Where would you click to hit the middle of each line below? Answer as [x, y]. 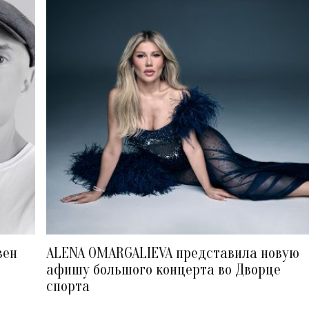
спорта [68, 287]
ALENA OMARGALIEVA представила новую [173, 253]
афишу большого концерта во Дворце [164, 270]
